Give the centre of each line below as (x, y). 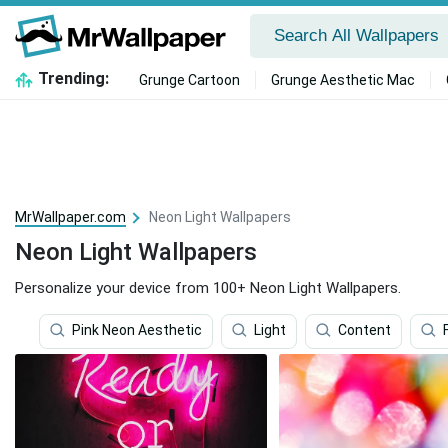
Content (364, 330)
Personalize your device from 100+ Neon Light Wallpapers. (208, 288)
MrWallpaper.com (70, 217)
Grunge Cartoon (189, 80)
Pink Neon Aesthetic (137, 330)
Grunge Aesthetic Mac (342, 80)
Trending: (73, 78)
